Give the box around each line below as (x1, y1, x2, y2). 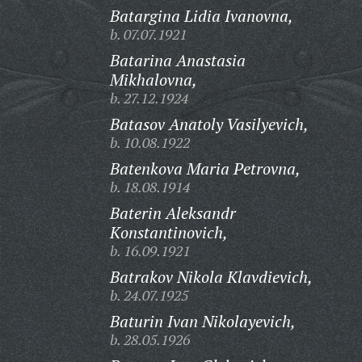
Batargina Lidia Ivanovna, (109, 5, 293, 27)
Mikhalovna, (109, 69, 197, 90)
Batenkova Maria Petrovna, (109, 158, 301, 179)
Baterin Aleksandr (109, 202, 236, 224)
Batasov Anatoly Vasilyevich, (109, 113, 309, 135)
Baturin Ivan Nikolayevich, (109, 310, 296, 332)
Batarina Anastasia (109, 49, 246, 71)
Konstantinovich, (109, 221, 228, 243)
